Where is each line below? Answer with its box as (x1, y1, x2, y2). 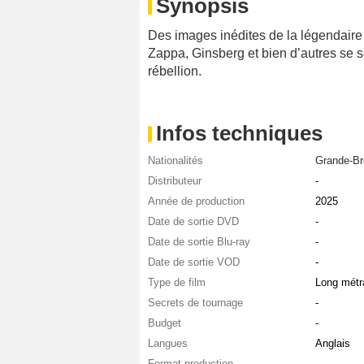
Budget (148, 317, 181, 330)
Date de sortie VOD (148, 256, 240, 269)
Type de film (148, 276, 206, 289)
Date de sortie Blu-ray (148, 236, 250, 249)
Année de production (148, 195, 245, 208)
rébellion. (148, 64, 201, 79)
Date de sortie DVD (148, 215, 239, 228)
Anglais (314, 337, 350, 350)
